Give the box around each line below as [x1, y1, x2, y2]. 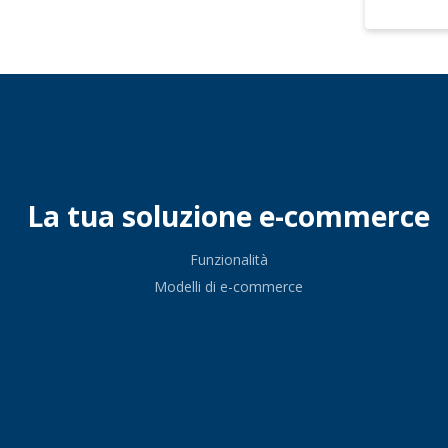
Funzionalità [189, 250, 268, 269]
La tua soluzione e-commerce [27, 197, 431, 235]
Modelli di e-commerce [154, 277, 304, 296]
